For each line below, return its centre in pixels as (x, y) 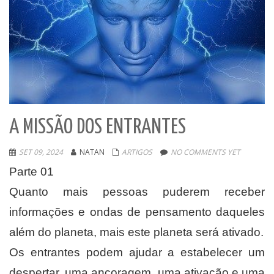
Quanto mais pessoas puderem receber (137, 192)
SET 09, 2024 (41, 152)
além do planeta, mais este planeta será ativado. (136, 232)
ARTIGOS (137, 152)
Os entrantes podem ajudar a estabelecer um (137, 252)
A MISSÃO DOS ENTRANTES (98, 128)
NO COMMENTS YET (206, 152)
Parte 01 (31, 172)
